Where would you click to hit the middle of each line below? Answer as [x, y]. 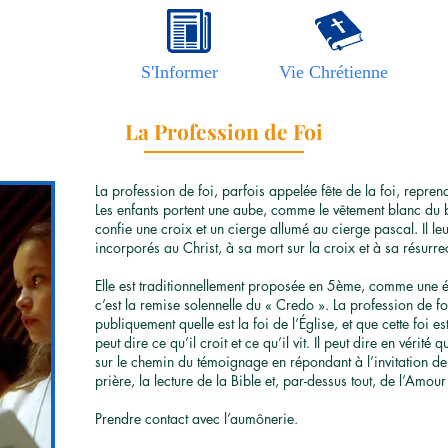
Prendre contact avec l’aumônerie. [196, 418]
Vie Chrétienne [333, 72]
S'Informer [179, 72]
